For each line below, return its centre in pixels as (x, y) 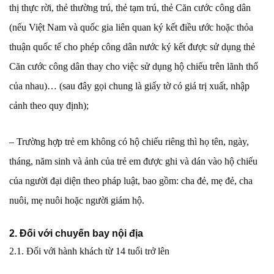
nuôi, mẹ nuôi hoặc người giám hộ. (77, 201)
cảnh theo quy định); (49, 106)
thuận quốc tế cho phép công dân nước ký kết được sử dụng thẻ (132, 47)
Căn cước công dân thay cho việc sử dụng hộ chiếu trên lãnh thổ (134, 67)
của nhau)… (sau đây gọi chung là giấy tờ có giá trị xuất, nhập (129, 86)
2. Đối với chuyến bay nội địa (76, 234)
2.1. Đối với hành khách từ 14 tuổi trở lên (89, 251)
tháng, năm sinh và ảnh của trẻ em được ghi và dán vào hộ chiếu (133, 161)
